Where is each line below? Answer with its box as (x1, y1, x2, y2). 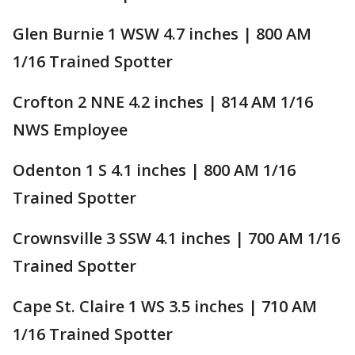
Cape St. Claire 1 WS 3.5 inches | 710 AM (13, 295, 317, 317)
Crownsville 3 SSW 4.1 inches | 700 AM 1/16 (13, 227, 340, 249)
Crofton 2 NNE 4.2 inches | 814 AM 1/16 (13, 90, 313, 113)
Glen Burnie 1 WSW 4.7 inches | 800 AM (13, 22, 311, 44)
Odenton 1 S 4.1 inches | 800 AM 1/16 (13, 158, 296, 181)
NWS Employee (13, 118, 128, 140)
